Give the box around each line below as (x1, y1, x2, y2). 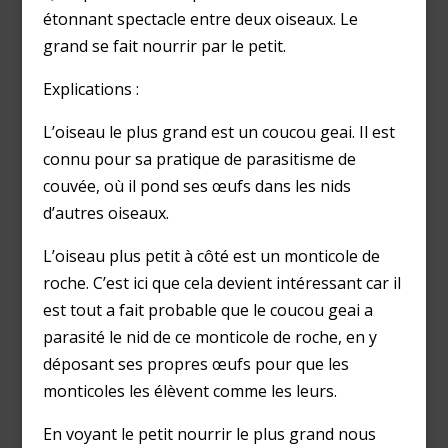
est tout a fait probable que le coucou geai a (42, 299, 373, 322)
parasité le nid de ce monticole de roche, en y (42, 326, 377, 349)
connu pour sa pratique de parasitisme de (42, 148, 356, 171)
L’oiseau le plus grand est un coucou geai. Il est (42, 121, 395, 144)
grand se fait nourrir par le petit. (42, 35, 286, 58)
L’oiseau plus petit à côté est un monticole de (42, 245, 380, 268)
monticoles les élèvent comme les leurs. (42, 380, 337, 403)
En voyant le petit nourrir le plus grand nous (42, 423, 376, 446)
